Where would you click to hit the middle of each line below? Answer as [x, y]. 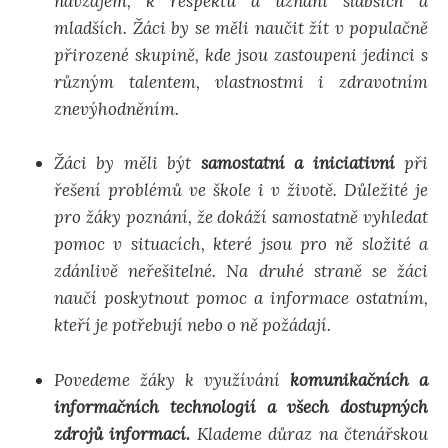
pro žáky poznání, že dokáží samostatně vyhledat [241, 217]
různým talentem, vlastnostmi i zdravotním [241, 82]
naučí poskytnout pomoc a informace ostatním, [241, 298]
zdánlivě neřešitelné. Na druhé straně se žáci [241, 271]
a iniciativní [344, 163]
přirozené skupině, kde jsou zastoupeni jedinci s [241, 55]
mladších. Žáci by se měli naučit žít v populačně [241, 28]
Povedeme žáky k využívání [172, 379]
